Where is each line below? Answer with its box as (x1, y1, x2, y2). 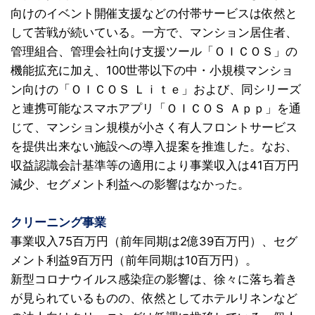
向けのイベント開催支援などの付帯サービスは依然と (11, 6, 297, 20)
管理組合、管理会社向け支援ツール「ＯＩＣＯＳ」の (11, 44, 297, 58)
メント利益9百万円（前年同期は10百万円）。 (11, 253, 257, 267)
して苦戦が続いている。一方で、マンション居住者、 (11, 25, 297, 39)
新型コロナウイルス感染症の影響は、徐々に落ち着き (11, 272, 297, 286)
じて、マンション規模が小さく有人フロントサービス (11, 120, 297, 134)
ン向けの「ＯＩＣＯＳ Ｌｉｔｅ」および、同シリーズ (11, 82, 301, 96)
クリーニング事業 (11, 215, 106, 229)
